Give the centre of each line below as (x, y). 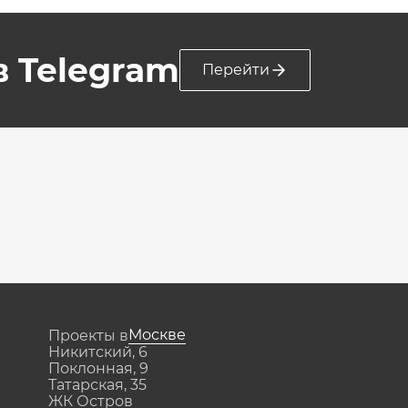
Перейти (235, 70)
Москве (158, 335)
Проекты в (89, 335)
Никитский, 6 (98, 352)
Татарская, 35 (98, 385)
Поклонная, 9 (99, 368)
